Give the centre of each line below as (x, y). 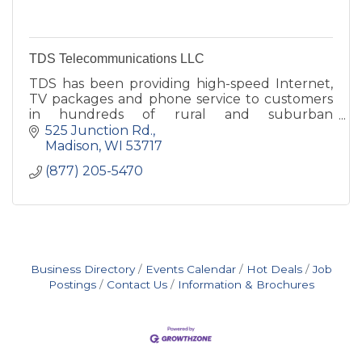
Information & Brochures (246, 284)
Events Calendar (190, 269)
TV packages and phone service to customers (181, 99)
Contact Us (137, 284)
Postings (72, 284)
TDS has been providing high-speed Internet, (181, 84)
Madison (72, 145)
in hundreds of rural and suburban (181, 115)
